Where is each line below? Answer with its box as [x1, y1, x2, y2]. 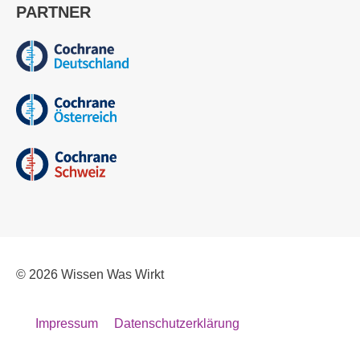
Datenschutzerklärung [114, 316, 239, 330]
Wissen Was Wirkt [61, 267, 164, 281]
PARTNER [16, 2, 91, 21]
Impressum [35, 316, 98, 330]
